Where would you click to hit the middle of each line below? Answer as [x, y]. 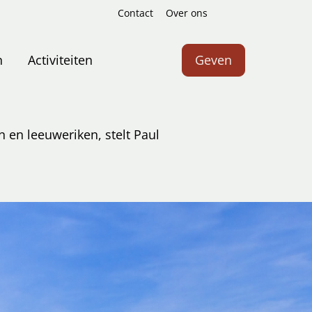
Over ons [186, 13]
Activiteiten [61, 60]
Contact [135, 13]
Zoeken [240, 22]
